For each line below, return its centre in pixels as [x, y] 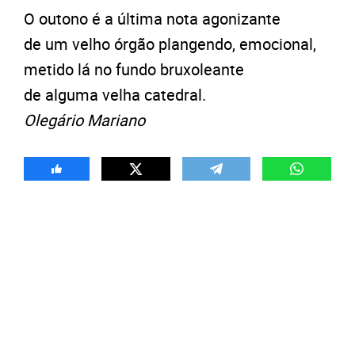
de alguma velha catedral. [115, 95]
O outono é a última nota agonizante [152, 19]
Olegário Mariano [84, 120]
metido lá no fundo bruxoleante [134, 69]
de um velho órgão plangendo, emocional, [170, 44]
